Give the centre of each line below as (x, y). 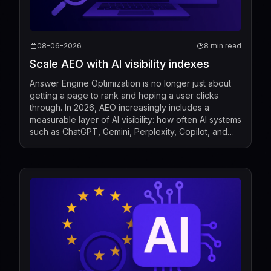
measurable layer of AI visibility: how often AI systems (135, 119)
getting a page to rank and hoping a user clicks (124, 95)
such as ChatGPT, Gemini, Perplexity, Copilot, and (129, 131)
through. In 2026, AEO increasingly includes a (119, 107)
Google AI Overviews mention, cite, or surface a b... (132, 143)
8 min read (223, 45)
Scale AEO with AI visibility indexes (119, 64)
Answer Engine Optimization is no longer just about (130, 83)
